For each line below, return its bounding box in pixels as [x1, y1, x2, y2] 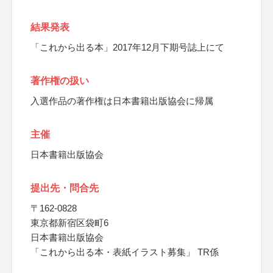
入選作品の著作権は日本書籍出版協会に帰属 [30, 96, 213, 106]
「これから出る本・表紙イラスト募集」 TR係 [30, 247, 219, 257]
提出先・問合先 [30, 183, 99, 193]
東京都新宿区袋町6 [30, 218, 108, 228]
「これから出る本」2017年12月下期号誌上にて [30, 42, 224, 52]
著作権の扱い [30, 76, 89, 86]
